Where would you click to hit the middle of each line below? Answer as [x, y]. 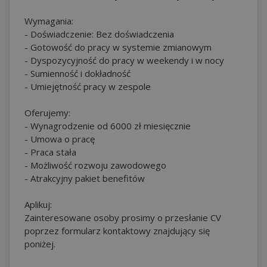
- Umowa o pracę [60, 139]
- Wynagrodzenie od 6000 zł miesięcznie [108, 125]
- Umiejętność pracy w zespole [88, 86]
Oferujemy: [47, 112]
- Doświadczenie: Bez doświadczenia [99, 34]
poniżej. [40, 243]
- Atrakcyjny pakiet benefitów [85, 178]
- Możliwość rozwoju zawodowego [95, 165]
